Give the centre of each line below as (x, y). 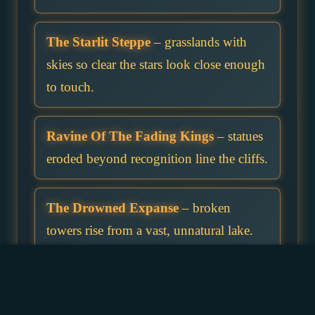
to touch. (70, 87)
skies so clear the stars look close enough (156, 65)
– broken (205, 208)
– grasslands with (199, 42)
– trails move (219, 280)
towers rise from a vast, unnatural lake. (150, 231)
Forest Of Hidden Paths (115, 280)
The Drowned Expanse (112, 208)
